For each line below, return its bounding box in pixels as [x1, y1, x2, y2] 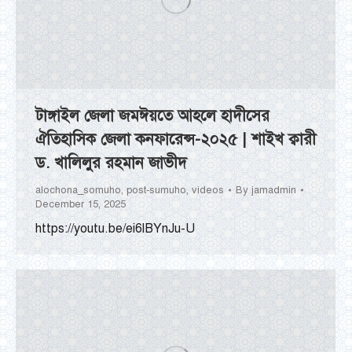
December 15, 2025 [35, 197, 126, 211]
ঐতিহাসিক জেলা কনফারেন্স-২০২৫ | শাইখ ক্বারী [35, 129, 316, 149]
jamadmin [251, 183, 296, 196]
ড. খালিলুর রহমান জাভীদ [35, 152, 187, 173]
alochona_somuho [35, 183, 121, 196]
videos [192, 183, 224, 196]
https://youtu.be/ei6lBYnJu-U [35, 220, 195, 236]
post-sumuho [126, 183, 186, 196]
